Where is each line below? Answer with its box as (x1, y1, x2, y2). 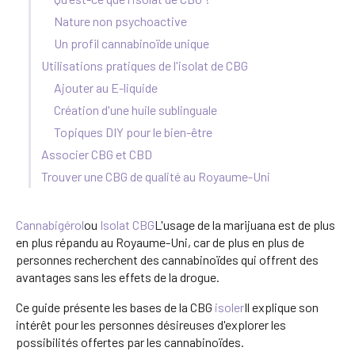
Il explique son (244, 299, 319, 315)
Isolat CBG (100, 216, 155, 232)
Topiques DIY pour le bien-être (54, 124, 212, 139)
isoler (215, 299, 244, 315)
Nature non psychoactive (54, 13, 187, 29)
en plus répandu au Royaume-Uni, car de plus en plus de (16, 234, 304, 250)
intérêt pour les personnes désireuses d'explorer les (16, 316, 286, 332)
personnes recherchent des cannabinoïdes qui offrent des (16, 251, 319, 267)
